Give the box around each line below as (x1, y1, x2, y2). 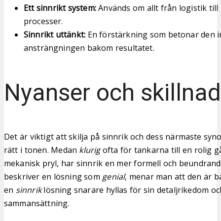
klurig (79, 144, 101, 155)
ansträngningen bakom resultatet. (24, 42, 154, 53)
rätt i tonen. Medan (4, 144, 79, 155)
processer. (24, 15, 63, 27)
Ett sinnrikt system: (24, 2, 96, 13)
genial (102, 171, 125, 182)
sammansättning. (4, 197, 70, 209)
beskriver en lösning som (4, 171, 103, 182)
